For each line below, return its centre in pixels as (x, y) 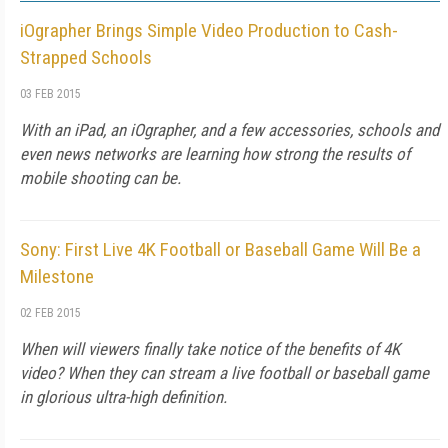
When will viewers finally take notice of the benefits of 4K (210, 349)
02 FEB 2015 (50, 313)
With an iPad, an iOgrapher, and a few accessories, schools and (229, 130)
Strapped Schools (86, 57)
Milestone (57, 276)
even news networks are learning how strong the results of (215, 154)
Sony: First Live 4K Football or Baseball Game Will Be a (220, 249)
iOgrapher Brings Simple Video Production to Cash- (209, 30)
